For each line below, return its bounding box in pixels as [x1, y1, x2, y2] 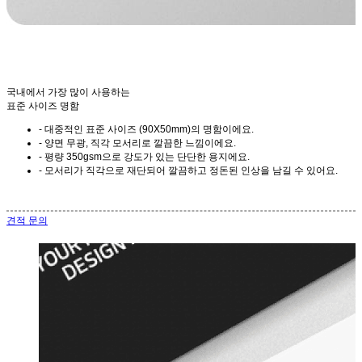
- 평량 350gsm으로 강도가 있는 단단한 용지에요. [39, 151, 250, 163]
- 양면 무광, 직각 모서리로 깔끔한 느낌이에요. [39, 137, 236, 149]
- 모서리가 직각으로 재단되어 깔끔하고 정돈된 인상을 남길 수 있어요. [39, 165, 338, 177]
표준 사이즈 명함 [6, 100, 79, 112]
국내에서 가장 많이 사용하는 [6, 86, 130, 99]
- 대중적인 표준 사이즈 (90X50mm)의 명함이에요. [39, 124, 254, 136]
